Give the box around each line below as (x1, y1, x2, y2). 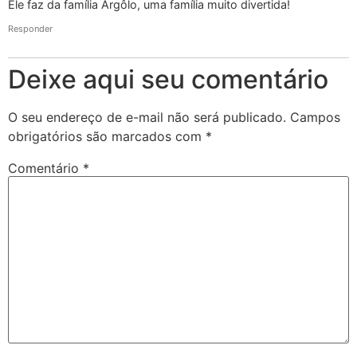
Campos (290, 108, 340, 125)
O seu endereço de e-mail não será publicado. (8, 108, 286, 125)
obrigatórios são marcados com (8, 127, 206, 144)
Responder (8, 22, 53, 34)
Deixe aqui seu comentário (8, 63, 328, 95)
